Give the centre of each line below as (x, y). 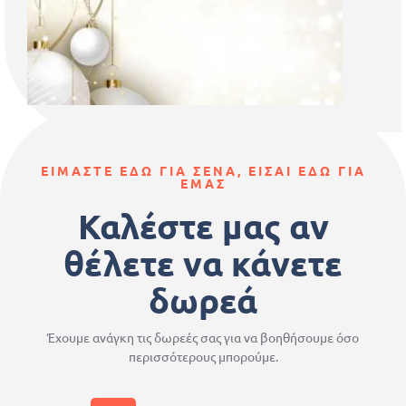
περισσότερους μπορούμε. (203, 357)
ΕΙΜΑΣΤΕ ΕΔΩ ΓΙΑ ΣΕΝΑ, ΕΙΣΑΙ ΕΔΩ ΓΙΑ (203, 171)
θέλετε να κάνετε (203, 263)
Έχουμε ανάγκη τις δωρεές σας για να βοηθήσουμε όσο (203, 338)
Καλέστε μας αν (203, 226)
